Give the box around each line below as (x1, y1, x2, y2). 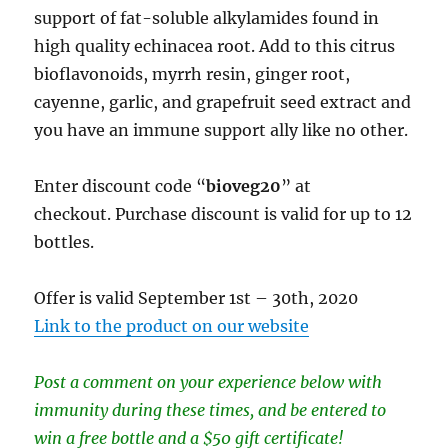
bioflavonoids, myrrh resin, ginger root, (34, 64, 351, 85)
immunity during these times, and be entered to (34, 400, 387, 421)
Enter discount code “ (34, 176, 207, 197)
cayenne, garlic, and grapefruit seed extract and (34, 92, 412, 113)
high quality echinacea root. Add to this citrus (34, 36, 396, 57)
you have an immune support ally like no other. (34, 120, 409, 141)
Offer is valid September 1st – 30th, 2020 (34, 288, 359, 309)
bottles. (34, 232, 95, 253)
